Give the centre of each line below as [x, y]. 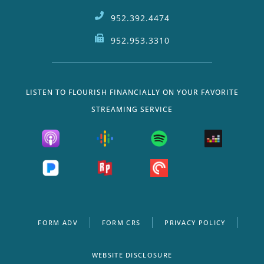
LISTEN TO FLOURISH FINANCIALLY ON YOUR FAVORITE [132, 92]
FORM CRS [121, 222]
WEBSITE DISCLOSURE [132, 255]
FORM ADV [58, 222]
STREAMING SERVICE [132, 109]
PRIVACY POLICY [195, 222]
